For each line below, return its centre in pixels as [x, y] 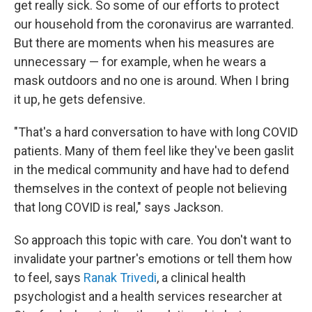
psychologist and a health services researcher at [148, 296]
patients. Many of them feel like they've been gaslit [154, 151]
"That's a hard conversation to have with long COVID [156, 132]
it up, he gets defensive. [80, 99]
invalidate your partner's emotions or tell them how [153, 259]
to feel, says [49, 278]
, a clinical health [201, 278]
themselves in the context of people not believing [150, 188]
